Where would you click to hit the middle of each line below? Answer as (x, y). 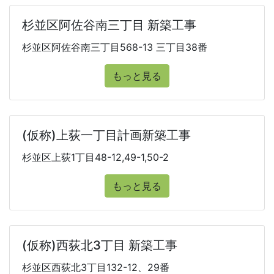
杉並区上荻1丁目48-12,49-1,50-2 (95, 157)
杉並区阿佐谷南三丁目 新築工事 (109, 25)
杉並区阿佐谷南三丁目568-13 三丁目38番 (115, 47)
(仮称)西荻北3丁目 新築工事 (100, 245)
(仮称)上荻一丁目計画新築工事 (106, 135)
